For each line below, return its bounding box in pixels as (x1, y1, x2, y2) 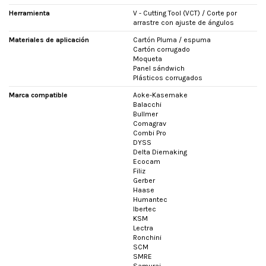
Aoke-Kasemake (133, 91, 188, 100)
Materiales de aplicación (9, 36, 89, 45)
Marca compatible (9, 91, 68, 100)
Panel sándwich (133, 64, 185, 73)
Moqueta (133, 55, 162, 64)
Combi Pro (133, 129, 166, 138)
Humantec (133, 195, 167, 204)
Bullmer (133, 110, 158, 119)
